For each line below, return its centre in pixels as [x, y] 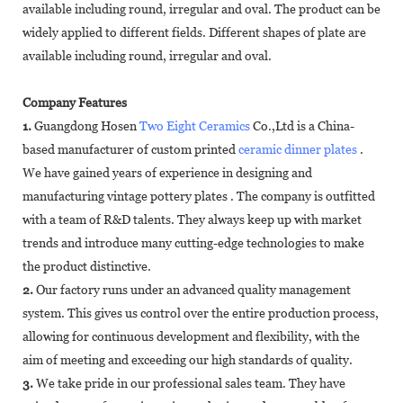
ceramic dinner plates [298, 149]
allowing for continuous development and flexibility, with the [191, 336]
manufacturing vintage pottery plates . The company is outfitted [199, 196]
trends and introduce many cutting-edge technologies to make [193, 242]
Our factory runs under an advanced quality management [192, 289]
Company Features [75, 102]
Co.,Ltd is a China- [302, 125]
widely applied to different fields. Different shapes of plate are [194, 32]
